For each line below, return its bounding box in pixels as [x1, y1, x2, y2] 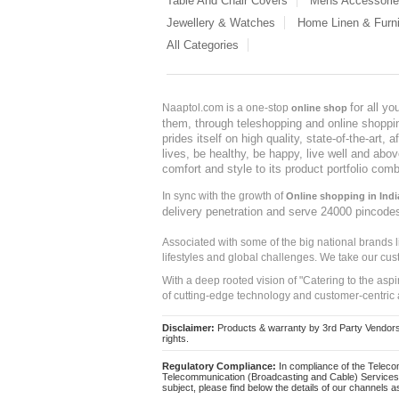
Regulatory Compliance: [162, 361, 276, 371]
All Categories [167, 38, 239, 52]
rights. [162, 333, 189, 344]
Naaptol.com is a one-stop [162, 102, 291, 114]
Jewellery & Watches [167, 16, 275, 29]
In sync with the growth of [162, 190, 286, 202]
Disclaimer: [162, 322, 215, 333]
